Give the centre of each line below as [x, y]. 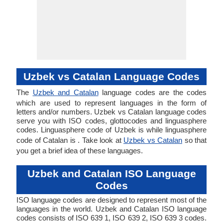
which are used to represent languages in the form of [111, 103]
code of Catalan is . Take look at [70, 140]
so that [194, 140]
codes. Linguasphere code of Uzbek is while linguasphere [111, 130]
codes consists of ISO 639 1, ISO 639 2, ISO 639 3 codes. [111, 218]
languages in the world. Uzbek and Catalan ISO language [111, 209]
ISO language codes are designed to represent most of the [111, 200]
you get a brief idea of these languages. [80, 151]
